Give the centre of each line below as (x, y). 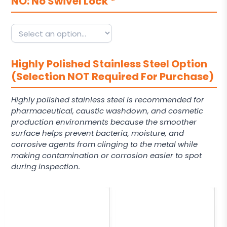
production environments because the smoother (104, 122)
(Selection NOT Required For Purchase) (112, 77)
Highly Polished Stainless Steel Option (109, 64)
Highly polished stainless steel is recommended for (108, 100)
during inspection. (46, 166)
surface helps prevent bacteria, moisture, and (98, 133)
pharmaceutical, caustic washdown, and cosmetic (107, 111)
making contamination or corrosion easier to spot (106, 155)
